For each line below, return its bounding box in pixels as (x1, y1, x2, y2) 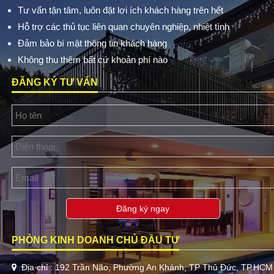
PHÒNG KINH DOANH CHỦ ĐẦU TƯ (11, 234, 179, 245)
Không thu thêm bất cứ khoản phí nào (17, 54, 168, 65)
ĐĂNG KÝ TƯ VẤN (11, 76, 98, 87)
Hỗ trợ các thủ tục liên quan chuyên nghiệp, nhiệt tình (17, 21, 229, 32)
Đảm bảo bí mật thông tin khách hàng (17, 37, 167, 48)
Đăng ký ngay (116, 203, 170, 213)
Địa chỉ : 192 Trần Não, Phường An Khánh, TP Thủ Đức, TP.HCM (18, 262, 273, 272)
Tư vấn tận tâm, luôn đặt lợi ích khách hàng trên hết (17, 4, 223, 15)
